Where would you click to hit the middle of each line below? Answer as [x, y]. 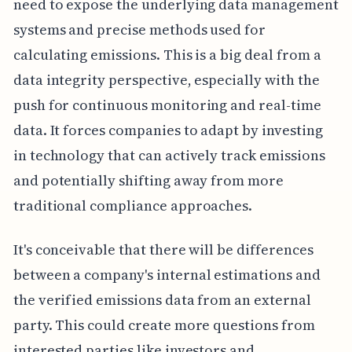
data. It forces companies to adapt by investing [168, 130]
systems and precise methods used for [139, 29]
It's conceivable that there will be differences [163, 249]
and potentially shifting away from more [148, 180]
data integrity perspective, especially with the [166, 79]
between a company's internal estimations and [167, 274]
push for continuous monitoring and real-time [167, 104]
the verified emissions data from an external [162, 299]
